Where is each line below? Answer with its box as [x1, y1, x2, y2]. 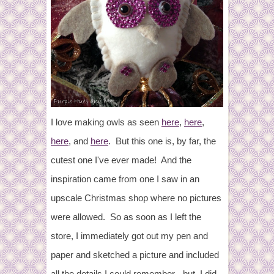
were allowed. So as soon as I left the [51, 212, 201, 223]
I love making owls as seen [51, 117, 161, 128]
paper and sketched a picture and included [51, 250, 219, 261]
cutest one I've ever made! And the [51, 155, 191, 166]
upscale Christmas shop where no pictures [51, 193, 221, 204]
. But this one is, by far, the [108, 136, 216, 147]
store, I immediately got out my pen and [51, 231, 208, 242]
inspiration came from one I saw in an [51, 174, 199, 185]
